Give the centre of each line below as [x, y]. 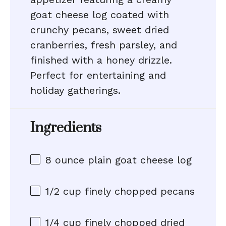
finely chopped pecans [138, 191]
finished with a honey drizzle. [101, 60]
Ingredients [66, 128]
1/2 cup [63, 191]
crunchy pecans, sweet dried [100, 30]
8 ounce [65, 160]
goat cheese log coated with [100, 15]
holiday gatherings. [75, 90]
